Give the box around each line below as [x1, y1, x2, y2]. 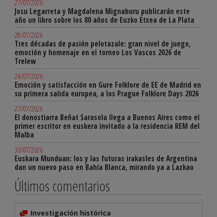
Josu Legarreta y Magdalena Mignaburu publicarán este [15, 6, 190, 17]
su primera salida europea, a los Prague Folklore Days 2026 [15, 89, 199, 99]
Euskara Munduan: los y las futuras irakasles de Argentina [15, 154, 197, 164]
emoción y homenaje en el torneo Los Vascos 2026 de [15, 47, 181, 58]
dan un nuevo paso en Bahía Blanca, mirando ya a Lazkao [15, 162, 194, 173]
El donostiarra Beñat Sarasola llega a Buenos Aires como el [15, 112, 200, 123]
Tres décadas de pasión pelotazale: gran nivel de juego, [15, 39, 191, 49]
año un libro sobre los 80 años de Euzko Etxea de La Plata [15, 15, 194, 26]
